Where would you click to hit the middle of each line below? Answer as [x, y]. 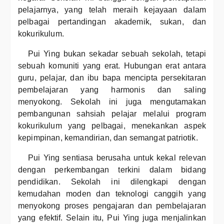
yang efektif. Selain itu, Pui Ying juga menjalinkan [112, 218]
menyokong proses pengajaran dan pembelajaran [112, 206]
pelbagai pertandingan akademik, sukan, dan [112, 22]
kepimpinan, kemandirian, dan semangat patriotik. [108, 138]
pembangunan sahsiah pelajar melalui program [112, 114]
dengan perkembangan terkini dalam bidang [112, 170]
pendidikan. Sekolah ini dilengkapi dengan [112, 182]
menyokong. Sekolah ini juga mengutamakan [112, 102]
